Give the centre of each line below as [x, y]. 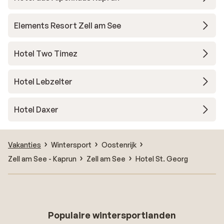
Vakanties [24, 144]
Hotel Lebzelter [43, 81]
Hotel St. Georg [162, 158]
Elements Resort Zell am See [67, 25]
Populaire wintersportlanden [112, 215]
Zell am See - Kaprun [42, 158]
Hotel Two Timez [46, 53]
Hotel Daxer [36, 109]
